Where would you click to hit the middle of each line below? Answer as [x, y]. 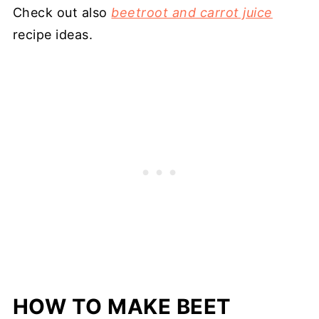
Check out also [62, 12]
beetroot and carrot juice [192, 12]
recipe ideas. [53, 35]
